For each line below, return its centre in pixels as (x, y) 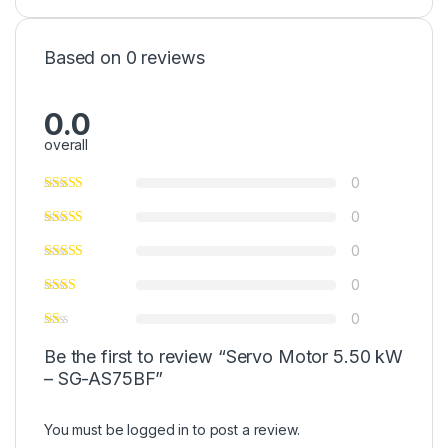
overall (66, 144)
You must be (86, 429)
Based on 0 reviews (124, 57)
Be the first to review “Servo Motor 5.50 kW (223, 356)
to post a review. (244, 429)
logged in (158, 429)
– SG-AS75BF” (104, 378)
